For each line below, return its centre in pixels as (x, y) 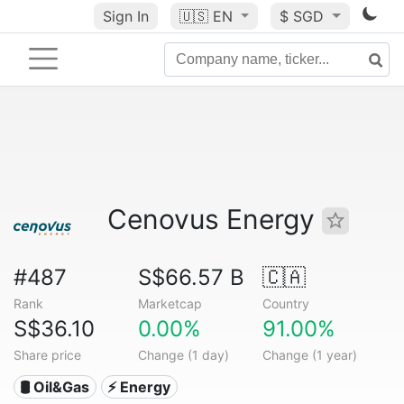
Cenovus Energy (215, 219)
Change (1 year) (309, 355)
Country (285, 303)
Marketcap (170, 303)
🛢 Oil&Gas (55, 387)
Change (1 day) (183, 355)
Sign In (125, 16)
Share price (47, 355)
